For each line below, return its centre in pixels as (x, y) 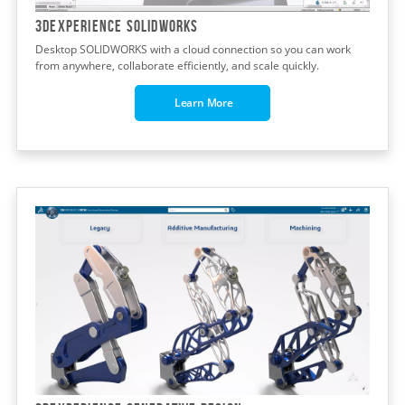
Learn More (202, 103)
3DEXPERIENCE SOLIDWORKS (117, 27)
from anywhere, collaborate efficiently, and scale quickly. (177, 66)
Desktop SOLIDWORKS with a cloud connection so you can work (193, 50)
